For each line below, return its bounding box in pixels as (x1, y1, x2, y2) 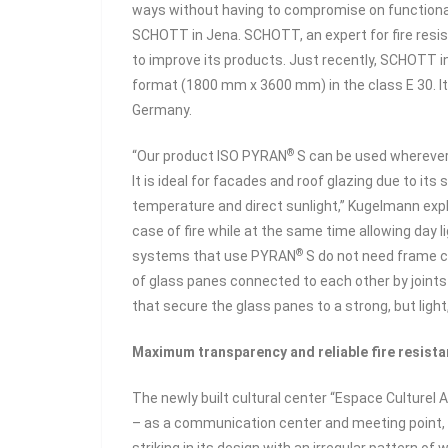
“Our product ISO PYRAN (132, 148, 287, 164)
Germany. (132, 102, 192, 118)
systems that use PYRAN (132, 248, 296, 264)
